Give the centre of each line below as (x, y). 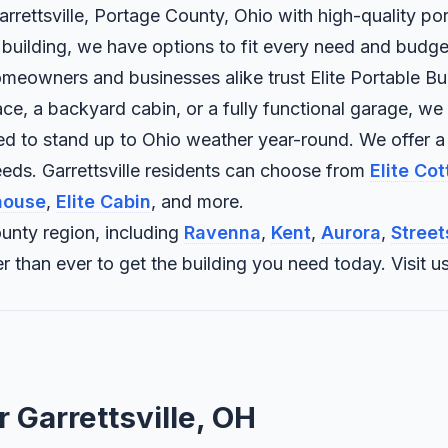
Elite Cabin (103, 202)
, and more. (197, 202)
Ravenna (222, 233)
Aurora (351, 233)
